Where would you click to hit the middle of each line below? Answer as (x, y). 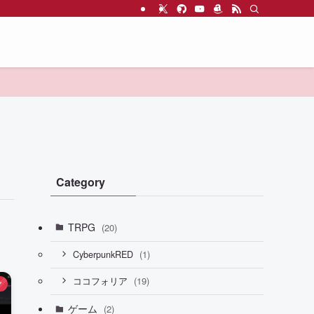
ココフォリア (101, 281)
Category (81, 182)
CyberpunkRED (104, 255)
